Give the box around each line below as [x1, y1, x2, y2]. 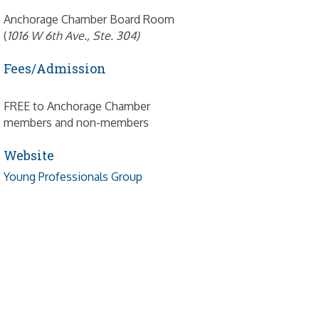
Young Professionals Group [4, 169, 143, 184]
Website [4, 147, 55, 164]
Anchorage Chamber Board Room [4, 12, 175, 27]
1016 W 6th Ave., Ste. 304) [7, 28, 140, 43]
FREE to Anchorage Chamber [4, 99, 151, 114]
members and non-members [4, 115, 150, 130]
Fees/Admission [4, 60, 107, 78]
